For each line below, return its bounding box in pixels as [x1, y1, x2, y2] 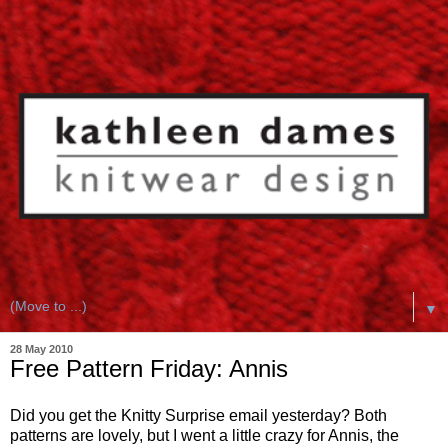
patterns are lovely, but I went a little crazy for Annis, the [10, 427, 399, 445]
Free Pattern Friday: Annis [10, 354, 288, 382]
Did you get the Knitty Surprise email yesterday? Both [10, 407, 387, 425]
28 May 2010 [10, 342, 73, 355]
